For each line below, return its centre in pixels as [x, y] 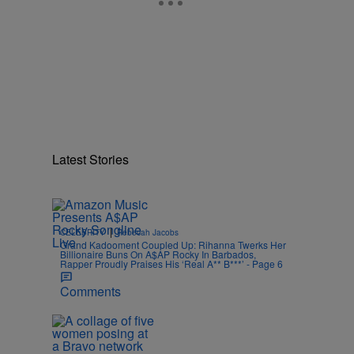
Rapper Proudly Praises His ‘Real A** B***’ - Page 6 [171, 264]
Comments [90, 291]
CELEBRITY [83, 232]
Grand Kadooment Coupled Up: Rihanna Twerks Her [173, 245]
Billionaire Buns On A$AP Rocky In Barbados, [158, 254]
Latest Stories [90, 159]
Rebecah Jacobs [148, 232]
